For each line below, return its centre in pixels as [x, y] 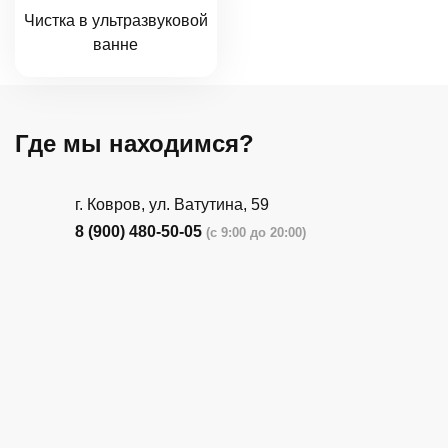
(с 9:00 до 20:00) [256, 232]
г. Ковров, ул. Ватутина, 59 [172, 204]
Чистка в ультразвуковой [115, 21]
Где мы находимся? [134, 143]
